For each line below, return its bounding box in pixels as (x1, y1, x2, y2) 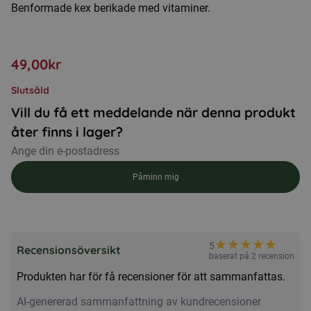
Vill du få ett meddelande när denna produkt (11, 104, 296, 121)
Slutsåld (11, 84, 49, 96)
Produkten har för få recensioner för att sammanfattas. (17, 270, 285, 283)
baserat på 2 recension (209, 251, 294, 261)
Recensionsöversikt (17, 242, 121, 257)
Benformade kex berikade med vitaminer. (11, 1, 210, 15)
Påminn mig (132, 172, 179, 182)
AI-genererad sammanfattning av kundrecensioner (17, 295, 261, 308)
